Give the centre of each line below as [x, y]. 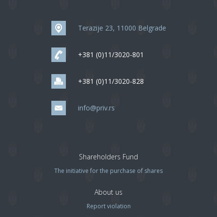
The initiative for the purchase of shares [108, 171]
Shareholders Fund [108, 157]
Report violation [108, 206]
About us [108, 192]
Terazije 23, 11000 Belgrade [122, 28]
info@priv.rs [96, 108]
